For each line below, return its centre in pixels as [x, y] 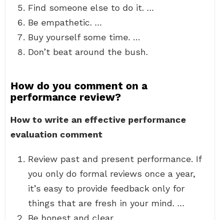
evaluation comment [56, 134]
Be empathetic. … [65, 22]
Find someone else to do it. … [91, 8]
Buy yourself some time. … [84, 37]
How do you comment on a [79, 86]
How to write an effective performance [98, 120]
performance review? [66, 97]
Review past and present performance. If [115, 159]
